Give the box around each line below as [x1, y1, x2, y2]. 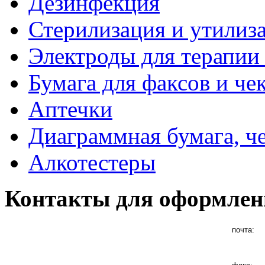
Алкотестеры [28, 150, 156, 176]
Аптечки [28, 96, 112, 122]
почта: [232, 225, 254, 235]
